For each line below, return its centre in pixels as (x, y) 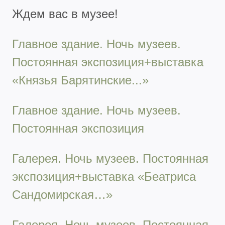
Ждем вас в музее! (65, 14)
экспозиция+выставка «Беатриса (104, 176)
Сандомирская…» (62, 194)
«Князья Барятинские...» (80, 80)
